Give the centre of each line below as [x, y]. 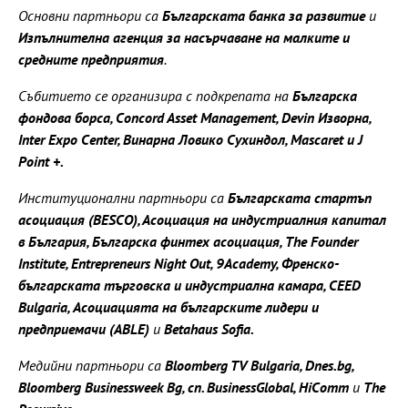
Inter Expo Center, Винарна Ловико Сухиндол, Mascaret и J [190, 139]
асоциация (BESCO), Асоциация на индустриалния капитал [202, 219]
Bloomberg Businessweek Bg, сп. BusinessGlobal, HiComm [185, 387]
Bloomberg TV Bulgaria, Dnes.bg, [259, 365]
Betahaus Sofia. [208, 328]
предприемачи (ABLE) [86, 328]
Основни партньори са [90, 15]
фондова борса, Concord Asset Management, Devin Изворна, [194, 117]
